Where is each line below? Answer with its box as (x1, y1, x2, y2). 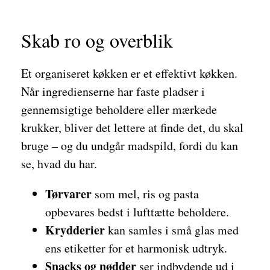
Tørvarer (45, 185, 92, 202)
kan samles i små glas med (105, 222, 239, 238)
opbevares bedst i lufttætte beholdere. (45, 204, 229, 220)
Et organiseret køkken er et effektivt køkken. (21, 65, 237, 81)
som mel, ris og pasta (92, 186, 199, 202)
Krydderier (45, 221, 105, 239)
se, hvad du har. (21, 155, 97, 172)
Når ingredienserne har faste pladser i (21, 83, 205, 99)
